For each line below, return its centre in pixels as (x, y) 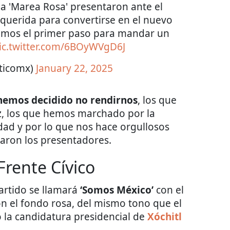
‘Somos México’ (117, 190)
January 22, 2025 (74, 68)
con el (169, 190)
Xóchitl (165, 216)
